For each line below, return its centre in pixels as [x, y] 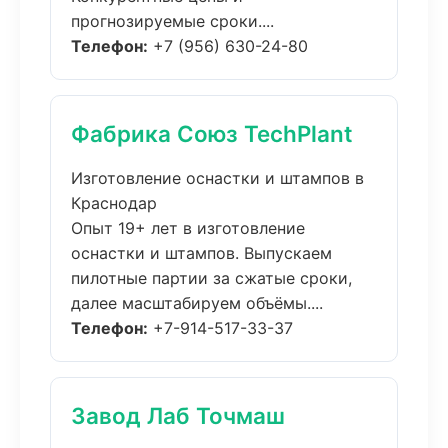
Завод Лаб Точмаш [178, 415]
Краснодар [114, 203]
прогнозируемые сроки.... [172, 21]
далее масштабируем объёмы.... [197, 303]
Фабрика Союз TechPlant [212, 133]
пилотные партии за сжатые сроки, [211, 278]
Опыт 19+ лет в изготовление [188, 228]
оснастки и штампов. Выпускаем [201, 253]
